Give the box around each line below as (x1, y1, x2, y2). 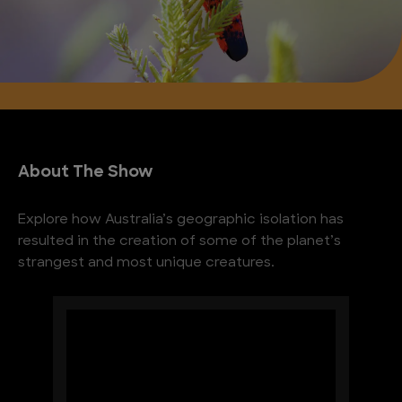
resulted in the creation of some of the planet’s (18, 235, 341, 249)
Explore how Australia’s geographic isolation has (18, 214, 344, 227)
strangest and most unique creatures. (18, 257, 275, 270)
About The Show (18, 164, 153, 181)
